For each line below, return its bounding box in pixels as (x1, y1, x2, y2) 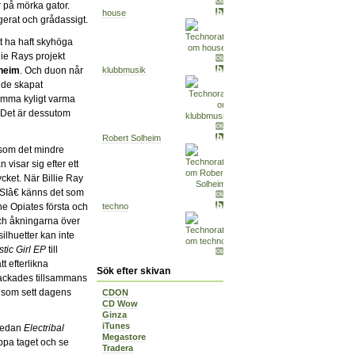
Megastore (102, 331, 146, 342)
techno (102, 200, 128, 211)
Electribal (24, 323, 64, 334)
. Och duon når (20, 64, 83, 76)
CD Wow (102, 298, 138, 308)
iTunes (102, 320, 130, 330)
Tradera (102, 342, 133, 353)
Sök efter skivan (97, 265, 170, 277)
